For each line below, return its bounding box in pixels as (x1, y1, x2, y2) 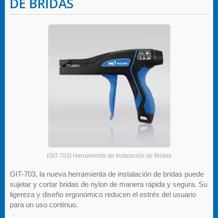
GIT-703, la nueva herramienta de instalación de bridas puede (10, 170, 204, 178)
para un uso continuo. (10, 200, 78, 209)
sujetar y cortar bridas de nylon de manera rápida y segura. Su (10, 180, 207, 188)
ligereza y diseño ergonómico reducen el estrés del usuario (10, 190, 196, 199)
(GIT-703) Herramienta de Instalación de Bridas (47, 153, 171, 159)
